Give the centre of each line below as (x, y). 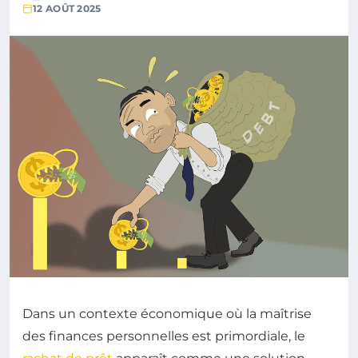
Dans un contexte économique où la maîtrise (167, 313)
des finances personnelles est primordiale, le (164, 336)
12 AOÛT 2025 (67, 8)
